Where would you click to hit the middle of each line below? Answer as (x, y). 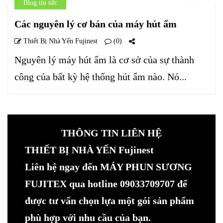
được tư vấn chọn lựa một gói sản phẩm (110, 200)
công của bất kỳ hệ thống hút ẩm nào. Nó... (101, 76)
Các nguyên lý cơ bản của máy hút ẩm (96, 24)
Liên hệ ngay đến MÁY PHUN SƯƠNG (109, 167)
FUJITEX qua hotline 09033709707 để (106, 183)
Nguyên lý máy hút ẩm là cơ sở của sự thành (104, 59)
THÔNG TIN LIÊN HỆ (111, 133)
